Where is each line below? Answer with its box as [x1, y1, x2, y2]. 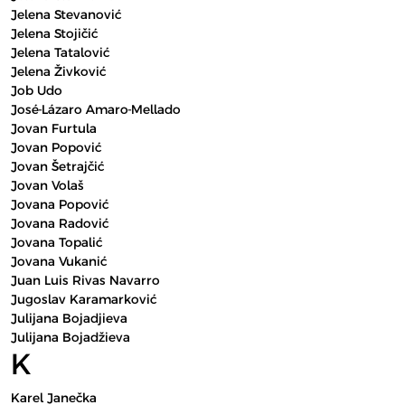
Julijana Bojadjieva [11, 310, 127, 326]
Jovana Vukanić [11, 253, 107, 269]
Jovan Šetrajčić [11, 158, 104, 174]
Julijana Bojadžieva [11, 329, 130, 345]
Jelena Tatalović [11, 44, 109, 61]
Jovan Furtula [11, 120, 97, 137]
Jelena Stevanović [11, 6, 121, 23]
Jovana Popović [11, 196, 108, 212]
